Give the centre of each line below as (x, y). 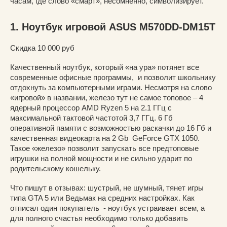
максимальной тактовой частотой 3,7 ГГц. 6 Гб (91, 118)
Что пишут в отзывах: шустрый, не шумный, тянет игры (107, 187)
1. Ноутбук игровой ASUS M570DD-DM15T (113, 27)
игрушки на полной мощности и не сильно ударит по (101, 158)
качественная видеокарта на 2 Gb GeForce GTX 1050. (105, 138)
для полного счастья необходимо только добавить (99, 218)
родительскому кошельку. (55, 168)
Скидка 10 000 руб (42, 48)
